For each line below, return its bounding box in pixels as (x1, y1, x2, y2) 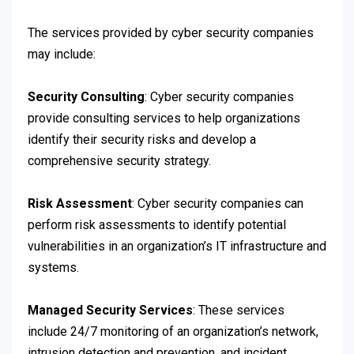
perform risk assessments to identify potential (28, 217, 286, 233)
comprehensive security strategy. (28, 153, 211, 169)
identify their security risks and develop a (28, 132, 256, 148)
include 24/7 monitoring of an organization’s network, (28, 324, 318, 340)
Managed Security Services (28, 303, 193, 318)
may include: (28, 47, 96, 62)
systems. (28, 260, 79, 276)
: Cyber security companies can (132, 196, 303, 212)
